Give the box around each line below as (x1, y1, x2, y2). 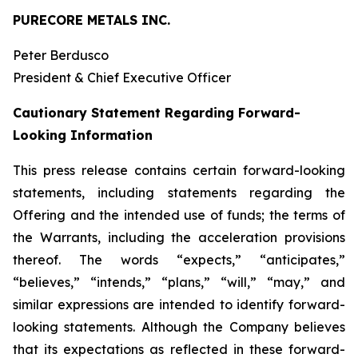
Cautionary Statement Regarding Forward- (13, 105, 300, 121)
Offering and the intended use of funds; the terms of (13, 207, 345, 223)
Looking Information (13, 127, 153, 143)
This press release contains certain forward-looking (13, 162, 345, 178)
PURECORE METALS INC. (13, 12, 170, 28)
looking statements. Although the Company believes (13, 319, 345, 335)
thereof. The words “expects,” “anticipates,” (13, 252, 345, 268)
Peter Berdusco (13, 47, 109, 63)
